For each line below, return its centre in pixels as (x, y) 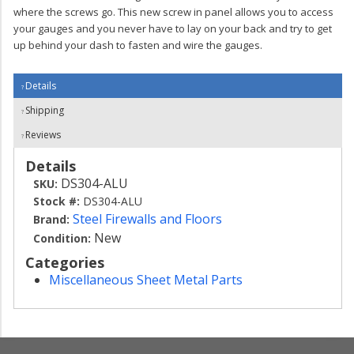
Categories (65, 262)
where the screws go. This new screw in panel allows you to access (173, 12)
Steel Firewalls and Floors (147, 219)
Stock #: (58, 201)
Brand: (51, 219)
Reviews (43, 135)
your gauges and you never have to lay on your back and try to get (173, 28)
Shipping (45, 110)
